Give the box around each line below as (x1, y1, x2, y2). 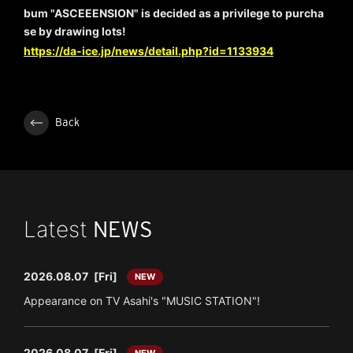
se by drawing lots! (24, 24, 126, 39)
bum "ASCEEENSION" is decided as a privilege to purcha (24, 6, 324, 20)
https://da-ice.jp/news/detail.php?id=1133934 (24, 43, 273, 58)
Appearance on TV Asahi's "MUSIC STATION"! (24, 293, 260, 307)
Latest (24, 215, 87, 243)
